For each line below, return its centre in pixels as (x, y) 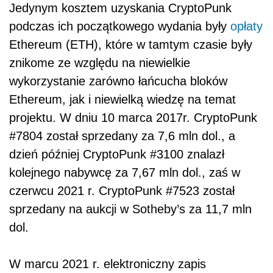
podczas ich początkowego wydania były (120, 26)
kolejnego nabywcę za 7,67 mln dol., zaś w (125, 172)
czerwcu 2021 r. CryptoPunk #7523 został (122, 190)
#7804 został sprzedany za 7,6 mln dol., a (122, 136)
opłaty (246, 26)
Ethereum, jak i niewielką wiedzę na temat (122, 99)
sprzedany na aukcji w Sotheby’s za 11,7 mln (130, 209)
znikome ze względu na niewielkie (100, 62)
